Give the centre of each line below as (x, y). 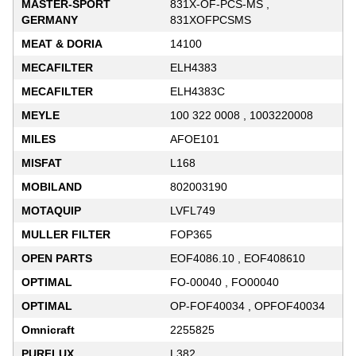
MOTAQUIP (51, 210)
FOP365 (191, 234)
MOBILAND (52, 186)
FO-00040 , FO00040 (224, 282)
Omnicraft (48, 329)
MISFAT (42, 163)
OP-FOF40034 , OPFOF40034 (248, 306)
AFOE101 (195, 139)
